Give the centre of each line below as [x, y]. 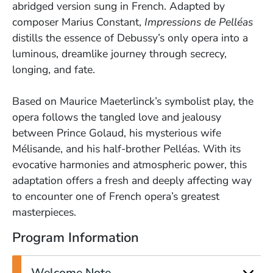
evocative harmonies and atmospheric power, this [129, 165]
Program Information [76, 238]
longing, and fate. [55, 70]
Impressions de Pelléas [199, 22]
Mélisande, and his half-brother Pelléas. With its [126, 149]
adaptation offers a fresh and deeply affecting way [132, 181]
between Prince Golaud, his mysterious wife [117, 133]
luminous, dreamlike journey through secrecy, [119, 54]
